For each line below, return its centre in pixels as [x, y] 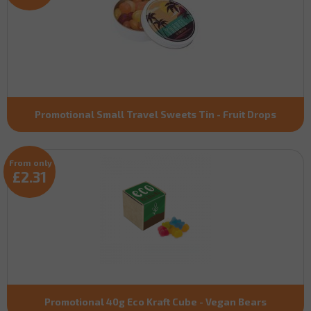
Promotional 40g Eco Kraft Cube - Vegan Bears [155, 301]
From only [31, 162]
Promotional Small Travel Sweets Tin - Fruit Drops [155, 114]
